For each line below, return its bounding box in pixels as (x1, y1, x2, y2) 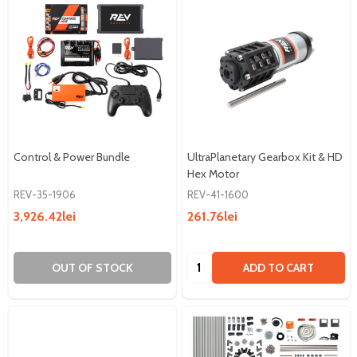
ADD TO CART (243, 260, 314, 275)
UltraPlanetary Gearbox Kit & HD (187, 149, 343, 164)
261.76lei (187, 208, 237, 224)
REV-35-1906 (14, 187, 76, 201)
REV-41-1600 (187, 187, 249, 201)
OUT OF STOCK (52, 260, 133, 275)
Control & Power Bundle (14, 149, 130, 164)
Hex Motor (187, 166, 239, 181)
